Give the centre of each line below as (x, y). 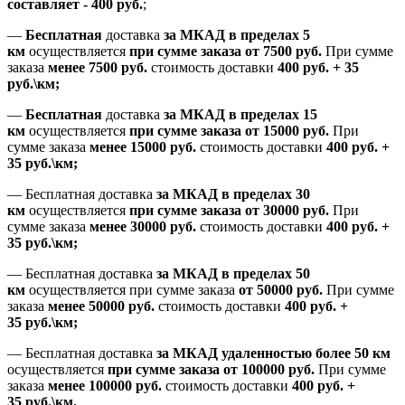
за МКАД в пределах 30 (231, 194)
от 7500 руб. (283, 52)
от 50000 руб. (281, 290)
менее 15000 (128, 147)
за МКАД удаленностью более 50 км (273, 353)
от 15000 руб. (287, 131)
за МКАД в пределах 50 (233, 274)
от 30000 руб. (287, 211)
